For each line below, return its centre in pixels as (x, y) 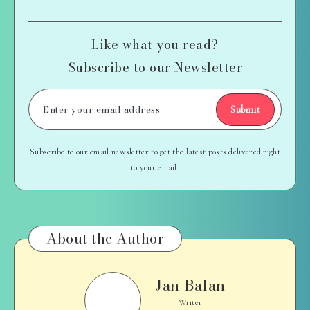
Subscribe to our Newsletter (155, 68)
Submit (245, 110)
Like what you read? (155, 45)
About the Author (105, 239)
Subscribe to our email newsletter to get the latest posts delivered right (155, 152)
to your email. (155, 168)
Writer (190, 303)
